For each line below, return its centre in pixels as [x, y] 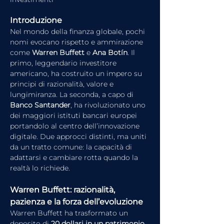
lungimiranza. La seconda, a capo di [73, 94]
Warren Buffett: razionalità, [63, 190]
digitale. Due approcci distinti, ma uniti [79, 136]
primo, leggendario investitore [64, 63]
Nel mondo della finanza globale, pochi [78, 31]
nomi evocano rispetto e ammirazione [77, 42]
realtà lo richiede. [40, 168]
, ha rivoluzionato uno [109, 105]
